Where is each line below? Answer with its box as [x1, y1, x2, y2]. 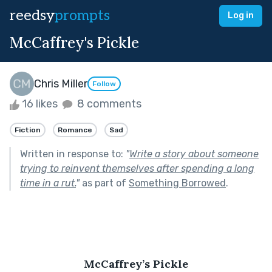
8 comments [75, 97, 141, 110]
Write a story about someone [129, 148, 259, 160]
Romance [58, 125, 92, 134]
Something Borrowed [129, 177, 226, 189]
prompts [55, 7, 110, 24]
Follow [92, 80, 116, 89]
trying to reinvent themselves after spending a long [20, 162, 254, 174]
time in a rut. [20, 177, 76, 189]
